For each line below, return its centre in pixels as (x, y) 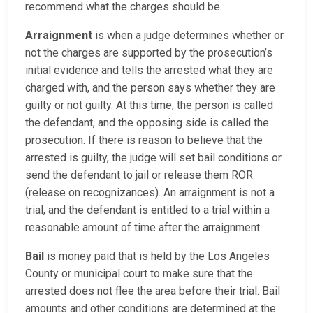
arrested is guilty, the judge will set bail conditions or (153, 158)
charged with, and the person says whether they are (150, 88)
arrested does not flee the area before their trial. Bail (153, 291)
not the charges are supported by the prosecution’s (149, 53)
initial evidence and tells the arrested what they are (149, 71)
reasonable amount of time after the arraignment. (144, 228)
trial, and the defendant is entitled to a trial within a (147, 210)
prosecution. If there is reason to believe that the (144, 140)
